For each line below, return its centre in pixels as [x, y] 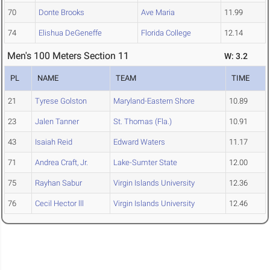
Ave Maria [158, 13]
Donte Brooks [61, 13]
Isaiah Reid [54, 142]
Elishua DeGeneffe [70, 33]
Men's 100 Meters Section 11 [68, 56]
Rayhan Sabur [58, 183]
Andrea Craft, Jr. [61, 163]
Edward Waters [139, 142]
